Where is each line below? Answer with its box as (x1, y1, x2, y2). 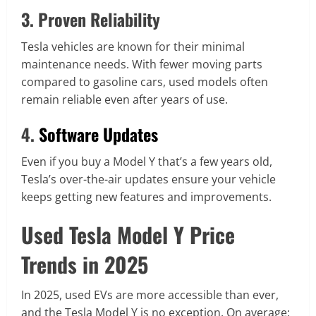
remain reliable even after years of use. (21, 92, 228, 108)
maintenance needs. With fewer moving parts (21, 56, 262, 73)
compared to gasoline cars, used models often (21, 74, 268, 90)
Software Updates (39, 121, 158, 147)
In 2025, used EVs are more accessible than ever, (21, 287, 279, 303)
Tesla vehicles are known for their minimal (21, 39, 245, 55)
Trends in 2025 (21, 248, 148, 281)
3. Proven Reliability (21, 6, 160, 32)
